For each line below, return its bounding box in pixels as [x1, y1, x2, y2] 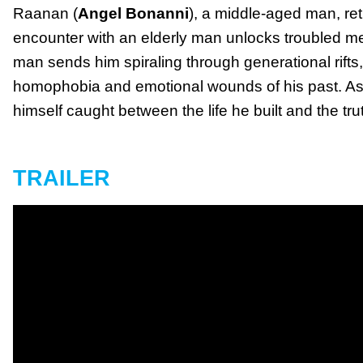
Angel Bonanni [78, 5, 189, 23]
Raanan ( [13, 5, 78, 23]
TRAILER [13, 164, 110, 190]
